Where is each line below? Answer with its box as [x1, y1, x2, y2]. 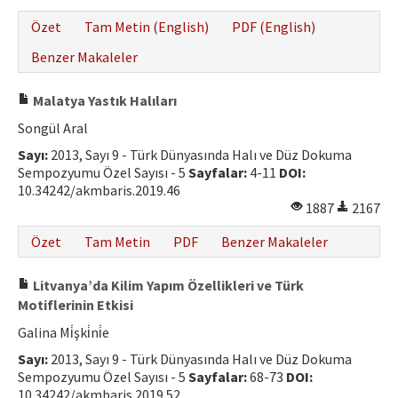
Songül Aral [18, 119, 88, 137]
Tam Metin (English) [84, 18, 209, 36]
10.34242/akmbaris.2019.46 [18, 181, 180, 199]
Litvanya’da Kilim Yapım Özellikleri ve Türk [30, 276, 304, 294]
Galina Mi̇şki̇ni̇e [18, 323, 109, 341]
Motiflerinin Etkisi [18, 296, 133, 314]
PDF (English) [232, 18, 315, 36]
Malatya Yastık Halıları [30, 92, 177, 109]
